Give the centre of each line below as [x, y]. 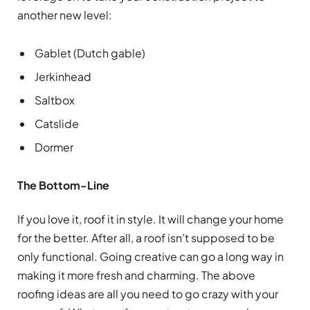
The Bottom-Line [63, 185]
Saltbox [55, 100]
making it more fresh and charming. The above [136, 275]
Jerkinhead [63, 76]
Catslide [57, 123]
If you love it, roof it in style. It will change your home [151, 219]
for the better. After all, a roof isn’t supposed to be [146, 237]
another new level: [65, 15]
